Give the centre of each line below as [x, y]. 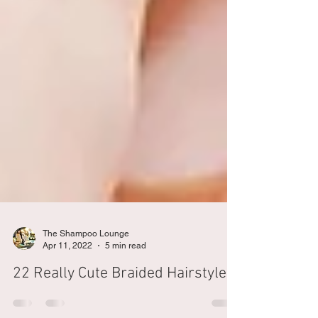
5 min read [126, 308]
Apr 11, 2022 [67, 308]
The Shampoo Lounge [86, 296]
